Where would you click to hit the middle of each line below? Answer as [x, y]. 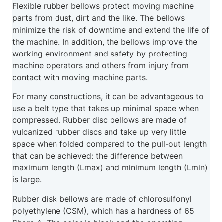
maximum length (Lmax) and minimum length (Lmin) [110, 168]
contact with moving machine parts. [80, 77]
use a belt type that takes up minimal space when [106, 108]
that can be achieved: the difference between [98, 156]
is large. [27, 180]
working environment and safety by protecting [100, 53]
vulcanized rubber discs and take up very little [99, 132]
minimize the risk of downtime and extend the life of [111, 29]
